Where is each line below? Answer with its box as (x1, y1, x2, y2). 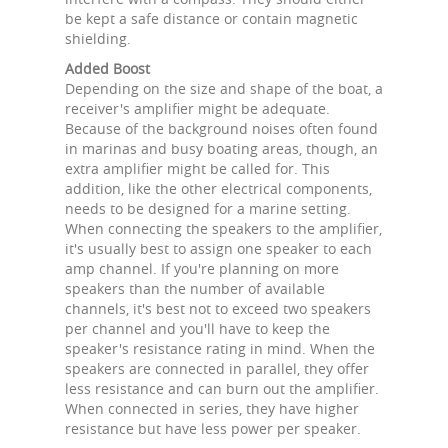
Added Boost (65, 59, 150, 78)
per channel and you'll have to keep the (65, 319, 330, 338)
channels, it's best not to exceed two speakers (65, 299, 371, 318)
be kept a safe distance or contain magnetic (65, 9, 358, 28)
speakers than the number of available (65, 279, 325, 298)
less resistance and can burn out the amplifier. (65, 379, 379, 398)
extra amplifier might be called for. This (65, 159, 330, 178)
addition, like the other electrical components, (65, 179, 372, 198)
